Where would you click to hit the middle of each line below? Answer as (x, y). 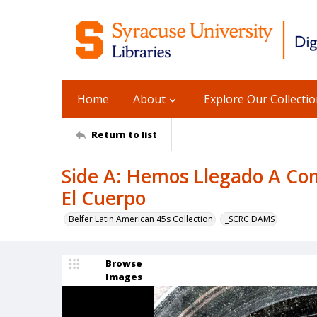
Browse (124, 263)
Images (124, 277)
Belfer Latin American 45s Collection (141, 219)
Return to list (124, 134)
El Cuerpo (104, 198)
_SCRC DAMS (250, 219)
